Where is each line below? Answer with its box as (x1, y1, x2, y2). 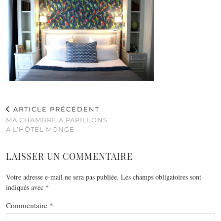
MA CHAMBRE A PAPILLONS (6, 115, 108, 124)
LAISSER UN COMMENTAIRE (6, 150, 133, 162)
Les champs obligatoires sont (121, 172, 201, 182)
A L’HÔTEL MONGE (6, 125, 74, 133)
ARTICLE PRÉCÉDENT (11, 105, 100, 113)
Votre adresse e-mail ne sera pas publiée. (6, 172, 119, 182)
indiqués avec (6, 182, 45, 192)
